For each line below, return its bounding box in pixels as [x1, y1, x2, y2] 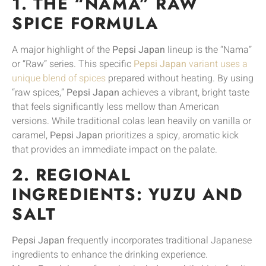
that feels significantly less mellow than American [12, 99, 219, 114]
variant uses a [186, 56, 248, 71]
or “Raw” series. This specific [12, 56, 134, 71]
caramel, [12, 128, 50, 142]
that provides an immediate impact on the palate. [12, 142, 217, 157]
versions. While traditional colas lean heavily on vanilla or [12, 113, 251, 128]
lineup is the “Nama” [165, 42, 252, 57]
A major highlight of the [12, 42, 112, 57]
